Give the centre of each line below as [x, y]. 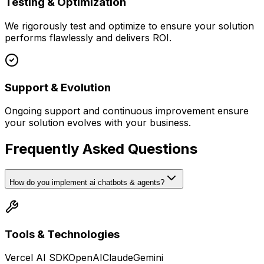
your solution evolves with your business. [98, 123]
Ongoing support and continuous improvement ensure [127, 111]
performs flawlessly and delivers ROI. [88, 37]
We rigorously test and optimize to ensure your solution [129, 26]
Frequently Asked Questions [101, 149]
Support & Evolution [58, 87]
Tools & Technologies [62, 234]
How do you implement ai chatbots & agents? [87, 183]
